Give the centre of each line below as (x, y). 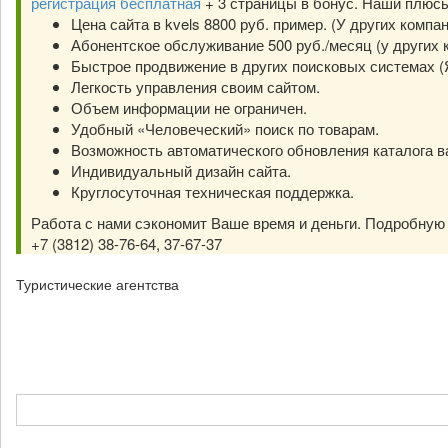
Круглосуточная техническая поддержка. (212, 191)
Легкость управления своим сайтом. (195, 86)
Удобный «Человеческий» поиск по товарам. (225, 128)
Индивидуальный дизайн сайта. (181, 170)
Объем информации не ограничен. (189, 107)
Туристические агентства (97, 284)
